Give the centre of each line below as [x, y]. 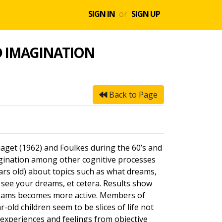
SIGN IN [102, 14]
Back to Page [132, 95]
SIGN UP [146, 14]
